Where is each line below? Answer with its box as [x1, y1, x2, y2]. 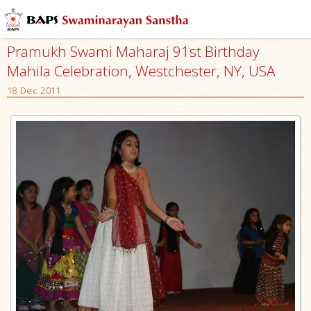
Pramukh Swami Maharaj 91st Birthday [7, 42, 260, 61]
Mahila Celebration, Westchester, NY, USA [7, 61, 276, 81]
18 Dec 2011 [7, 84, 61, 96]
